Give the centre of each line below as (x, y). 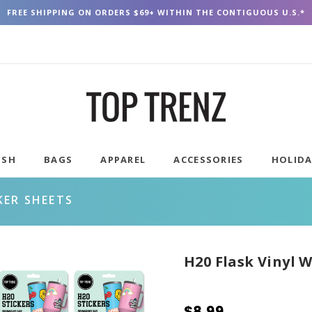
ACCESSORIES (209, 159)
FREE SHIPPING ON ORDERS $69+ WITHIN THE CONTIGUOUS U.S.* (156, 12)
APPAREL (123, 159)
